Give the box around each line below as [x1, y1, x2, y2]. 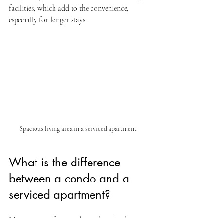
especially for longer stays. [9, 15, 87, 25]
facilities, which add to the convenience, [9, 3, 131, 13]
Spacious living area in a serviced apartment [19, 124, 137, 133]
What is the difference [9, 154, 124, 170]
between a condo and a [9, 170, 133, 186]
